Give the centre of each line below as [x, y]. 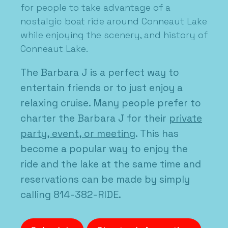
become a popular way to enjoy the [104, 149]
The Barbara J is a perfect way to [100, 73]
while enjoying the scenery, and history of [114, 35]
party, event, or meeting [78, 134]
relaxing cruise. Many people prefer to [111, 103]
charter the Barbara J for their [95, 119]
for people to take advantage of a [95, 8]
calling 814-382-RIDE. [71, 195]
